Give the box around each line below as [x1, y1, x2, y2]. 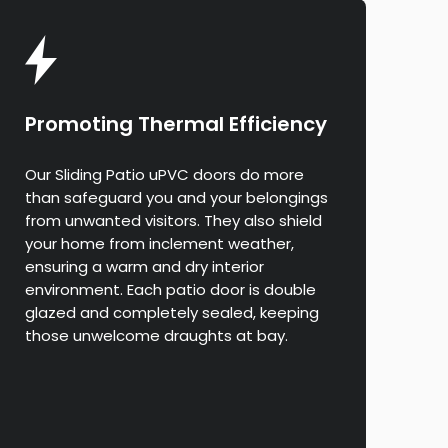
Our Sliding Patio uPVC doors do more [24, 164, 304, 186]
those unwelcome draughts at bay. [24, 325, 288, 347]
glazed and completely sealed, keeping [24, 302, 319, 324]
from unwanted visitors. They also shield [24, 210, 322, 232]
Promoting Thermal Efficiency [24, 110, 327, 139]
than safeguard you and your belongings [24, 187, 328, 209]
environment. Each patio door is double [24, 279, 316, 301]
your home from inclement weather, [24, 233, 294, 255]
